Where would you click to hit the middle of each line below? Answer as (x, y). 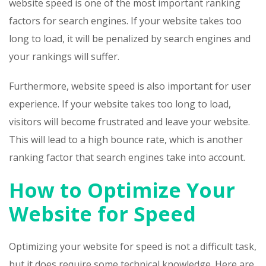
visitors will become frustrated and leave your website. (129, 122)
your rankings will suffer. (64, 57)
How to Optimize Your (122, 190)
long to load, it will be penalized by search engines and (130, 39)
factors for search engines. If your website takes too (125, 21)
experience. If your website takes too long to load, (120, 104)
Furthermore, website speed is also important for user (130, 86)
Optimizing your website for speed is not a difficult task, (133, 247)
